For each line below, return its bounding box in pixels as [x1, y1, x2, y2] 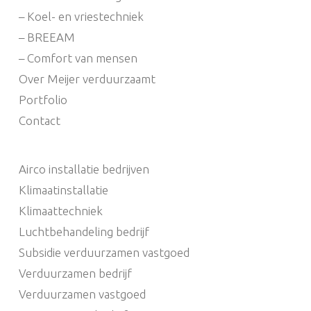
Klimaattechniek [18, 204, 103, 218]
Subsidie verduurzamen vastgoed [18, 246, 190, 260]
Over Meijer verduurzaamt [18, 72, 155, 86]
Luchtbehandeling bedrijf [18, 225, 149, 239]
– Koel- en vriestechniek [18, 10, 144, 24]
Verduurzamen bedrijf [18, 267, 132, 280]
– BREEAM [18, 31, 75, 44]
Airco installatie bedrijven [18, 162, 149, 176]
